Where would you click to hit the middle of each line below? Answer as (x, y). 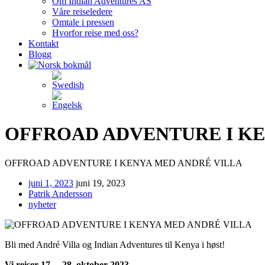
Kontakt (43, 43)
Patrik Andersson (60, 193)
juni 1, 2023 (51, 183)
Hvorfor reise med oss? (95, 33)
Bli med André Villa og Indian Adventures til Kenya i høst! (115, 244)
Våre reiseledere (82, 12)
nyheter (42, 204)
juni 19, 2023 (101, 183)
